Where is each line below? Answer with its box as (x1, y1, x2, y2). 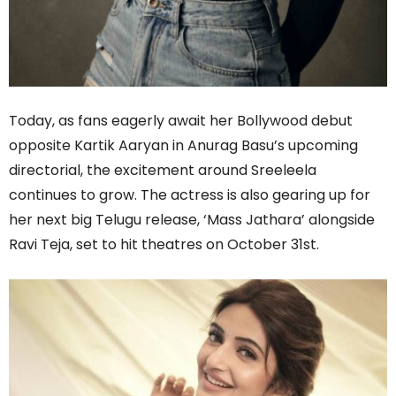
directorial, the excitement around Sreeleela (9, 160, 316, 181)
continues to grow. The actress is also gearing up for (9, 185, 370, 206)
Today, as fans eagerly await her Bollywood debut (9, 110, 353, 132)
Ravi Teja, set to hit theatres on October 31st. (9, 234, 319, 255)
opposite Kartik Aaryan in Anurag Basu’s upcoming (9, 135, 358, 156)
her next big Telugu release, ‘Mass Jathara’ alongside (9, 209, 375, 231)
